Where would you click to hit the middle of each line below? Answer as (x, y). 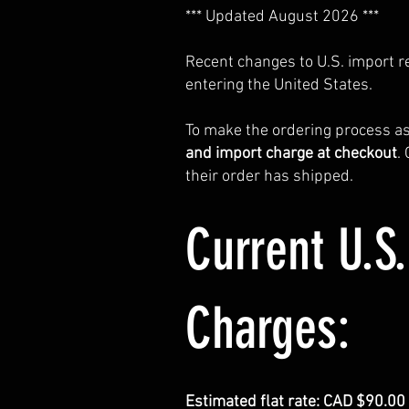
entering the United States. (279, 85)
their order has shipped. (269, 176)
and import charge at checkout (291, 153)
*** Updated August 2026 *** (282, 16)
